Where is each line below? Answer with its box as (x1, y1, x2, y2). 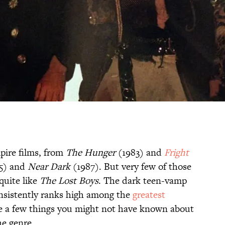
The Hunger (66, 146, 116, 160)
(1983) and (116, 146, 164, 160)
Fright (164, 146, 189, 160)
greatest (133, 188, 165, 202)
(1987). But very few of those (70, 160, 191, 174)
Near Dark (28, 160, 70, 174)
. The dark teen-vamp (98, 174, 187, 188)
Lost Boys (56, 174, 98, 188)
